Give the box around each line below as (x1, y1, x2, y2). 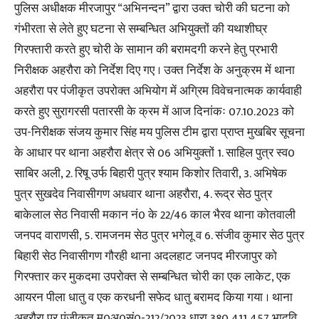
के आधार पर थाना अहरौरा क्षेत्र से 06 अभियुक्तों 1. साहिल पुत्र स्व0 (14, 143, 295, 164)
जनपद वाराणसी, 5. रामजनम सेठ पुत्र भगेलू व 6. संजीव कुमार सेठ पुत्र (14, 226, 304, 246)
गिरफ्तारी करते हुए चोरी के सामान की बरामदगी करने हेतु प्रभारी (14, 40, 278, 61)
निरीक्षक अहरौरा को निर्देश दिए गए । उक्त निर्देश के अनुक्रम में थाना (14, 61, 295, 81)
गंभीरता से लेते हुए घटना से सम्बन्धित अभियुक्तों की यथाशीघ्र (14, 19, 267, 40)
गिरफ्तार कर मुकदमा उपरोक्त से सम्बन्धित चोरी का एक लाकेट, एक (14, 267, 291, 288)
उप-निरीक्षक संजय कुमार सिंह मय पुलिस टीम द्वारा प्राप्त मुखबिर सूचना (14, 122, 305, 143)
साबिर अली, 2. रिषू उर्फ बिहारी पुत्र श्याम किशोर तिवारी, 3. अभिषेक (14, 164, 287, 184)
